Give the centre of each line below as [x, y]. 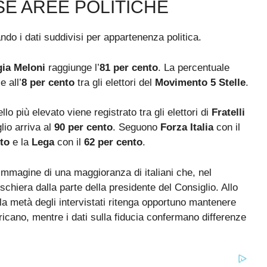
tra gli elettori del [115, 82]
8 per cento [48, 82]
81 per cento [129, 67]
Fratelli [228, 113]
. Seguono [136, 128]
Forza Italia [187, 128]
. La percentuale [194, 67]
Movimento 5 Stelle [200, 82]
